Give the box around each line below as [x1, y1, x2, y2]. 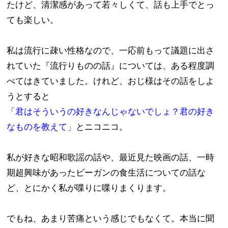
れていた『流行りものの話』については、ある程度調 [7, 61, 215, 71]
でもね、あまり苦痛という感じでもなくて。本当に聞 [7, 213, 215, 223]
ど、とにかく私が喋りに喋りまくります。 [7, 183, 174, 193]
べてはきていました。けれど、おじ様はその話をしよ [7, 76, 215, 86]
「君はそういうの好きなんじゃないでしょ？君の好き [7, 106, 215, 117]
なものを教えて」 [7, 122, 76, 132]
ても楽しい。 [7, 15, 62, 25]
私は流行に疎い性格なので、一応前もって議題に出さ [7, 45, 215, 55]
